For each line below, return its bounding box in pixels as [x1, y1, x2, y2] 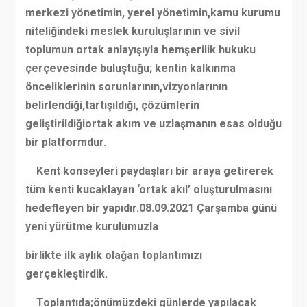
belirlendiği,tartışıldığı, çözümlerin [25, 99, 199, 112]
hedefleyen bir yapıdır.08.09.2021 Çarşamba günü [25, 201, 277, 215]
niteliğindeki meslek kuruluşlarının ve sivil [25, 25, 240, 38]
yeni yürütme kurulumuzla [25, 220, 158, 234]
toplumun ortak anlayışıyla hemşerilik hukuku [25, 43, 256, 57]
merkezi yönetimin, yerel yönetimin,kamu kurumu [25, 6, 280, 20]
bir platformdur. [25, 136, 106, 149]
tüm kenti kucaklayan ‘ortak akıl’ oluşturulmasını [25, 183, 272, 197]
